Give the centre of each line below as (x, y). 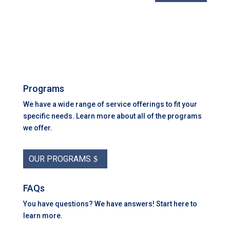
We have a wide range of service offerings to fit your (110, 104)
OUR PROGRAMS (60, 159)
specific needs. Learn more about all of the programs (112, 116)
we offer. (37, 128)
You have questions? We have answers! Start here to (110, 204)
